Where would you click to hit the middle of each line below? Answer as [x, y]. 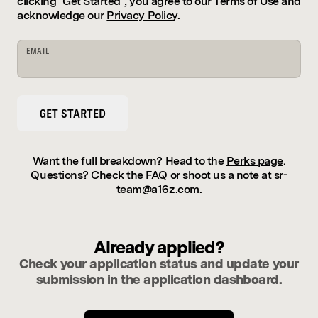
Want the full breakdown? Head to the [128, 161]
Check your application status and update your [159, 264]
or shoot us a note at [221, 175]
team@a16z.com [158, 189]
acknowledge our [61, 15]
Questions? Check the [87, 175]
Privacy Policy [142, 15]
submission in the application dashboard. [159, 279]
